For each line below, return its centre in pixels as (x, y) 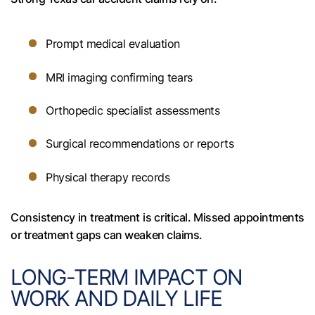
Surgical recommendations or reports (140, 144)
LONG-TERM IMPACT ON (127, 277)
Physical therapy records (108, 177)
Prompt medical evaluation (113, 44)
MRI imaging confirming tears (119, 77)
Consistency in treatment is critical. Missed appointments (157, 218)
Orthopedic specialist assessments (133, 111)
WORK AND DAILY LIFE (117, 298)
